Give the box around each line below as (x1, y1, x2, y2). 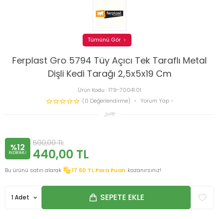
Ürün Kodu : (78, 86, 109, 94)
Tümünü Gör (88, 36, 121, 44)
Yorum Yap (140, 97, 171, 105)
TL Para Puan (88, 166, 126, 174)
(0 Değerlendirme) (82, 97, 131, 105)
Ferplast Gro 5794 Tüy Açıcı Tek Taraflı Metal (12, 54, 207, 66)
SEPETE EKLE (100, 191, 144, 203)
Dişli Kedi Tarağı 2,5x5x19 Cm (47, 67, 172, 80)
